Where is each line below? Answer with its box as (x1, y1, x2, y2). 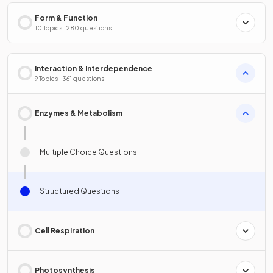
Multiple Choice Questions (40, 147, 137, 157)
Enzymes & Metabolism (35, 108, 122, 118)
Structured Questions (40, 186, 119, 196)
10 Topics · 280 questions (35, 24, 112, 32)
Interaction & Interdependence (35, 63, 152, 73)
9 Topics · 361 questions (35, 74, 104, 82)
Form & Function (35, 13, 97, 23)
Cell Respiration (35, 225, 94, 235)
